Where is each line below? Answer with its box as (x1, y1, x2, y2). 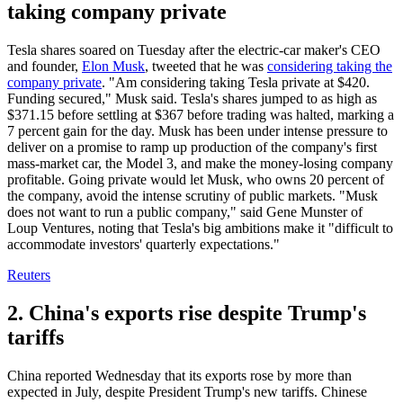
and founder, (7, 58, 82, 75)
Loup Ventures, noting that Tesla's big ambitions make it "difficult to (7, 220, 393, 237)
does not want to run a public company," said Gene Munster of (7, 204, 363, 220)
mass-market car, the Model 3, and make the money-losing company (7, 156, 393, 172)
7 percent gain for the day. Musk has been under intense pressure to (7, 123, 388, 139)
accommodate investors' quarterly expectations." (7, 237, 280, 253)
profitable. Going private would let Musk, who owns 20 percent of (7, 172, 384, 188)
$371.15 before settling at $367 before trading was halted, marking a (7, 107, 394, 123)
